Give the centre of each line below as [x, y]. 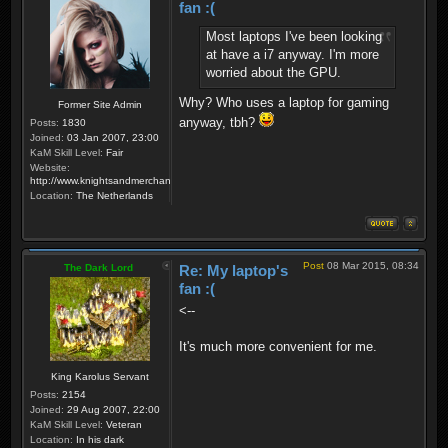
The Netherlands [113, 195]
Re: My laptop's [233, 270]
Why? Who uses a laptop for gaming [284, 103]
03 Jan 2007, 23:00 [111, 137]
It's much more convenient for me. [278, 347]
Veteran [122, 424]
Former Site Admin [99, 104]
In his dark [98, 439]
